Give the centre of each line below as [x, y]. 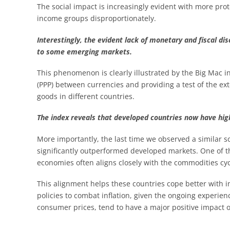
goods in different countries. [86, 97]
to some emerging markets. [87, 51]
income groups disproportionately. [97, 18]
